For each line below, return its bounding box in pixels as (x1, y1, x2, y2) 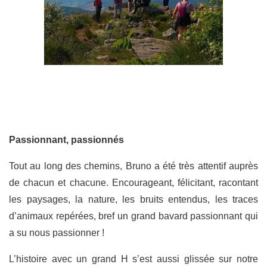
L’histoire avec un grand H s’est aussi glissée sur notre (9, 254, 258, 265)
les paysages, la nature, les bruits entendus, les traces (9, 194, 258, 205)
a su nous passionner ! (9, 228, 104, 238)
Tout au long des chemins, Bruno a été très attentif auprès (9, 161, 258, 172)
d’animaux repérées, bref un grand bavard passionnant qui (9, 211, 258, 222)
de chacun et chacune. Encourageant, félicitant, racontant (9, 178, 258, 188)
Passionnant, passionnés (9, 135, 124, 145)
